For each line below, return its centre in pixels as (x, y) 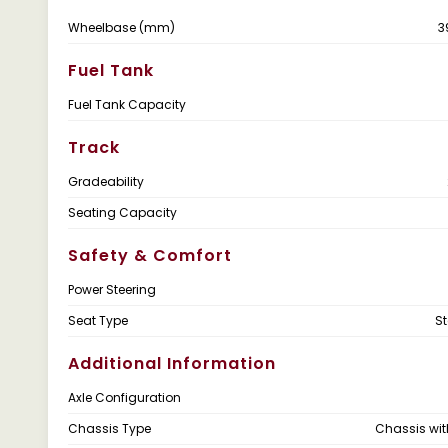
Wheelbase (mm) (121, 27)
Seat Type (98, 320)
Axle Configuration (124, 397)
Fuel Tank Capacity (127, 104)
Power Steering (112, 289)
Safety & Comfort (150, 255)
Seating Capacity (122, 212)
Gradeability (106, 181)
